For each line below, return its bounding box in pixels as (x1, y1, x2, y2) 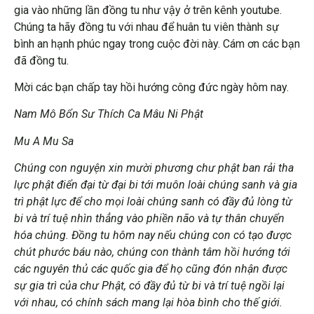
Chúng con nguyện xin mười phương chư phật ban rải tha (14, 161, 294, 175)
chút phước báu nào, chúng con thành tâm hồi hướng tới (14, 245, 290, 259)
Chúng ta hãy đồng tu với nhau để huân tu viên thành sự (14, 20, 279, 34)
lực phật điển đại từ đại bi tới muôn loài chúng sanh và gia (14, 178, 297, 192)
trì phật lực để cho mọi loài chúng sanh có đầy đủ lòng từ (14, 195, 292, 209)
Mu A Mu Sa (14, 134, 76, 148)
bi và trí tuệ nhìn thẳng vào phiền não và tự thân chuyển (14, 212, 285, 226)
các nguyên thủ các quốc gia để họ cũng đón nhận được (14, 262, 287, 276)
